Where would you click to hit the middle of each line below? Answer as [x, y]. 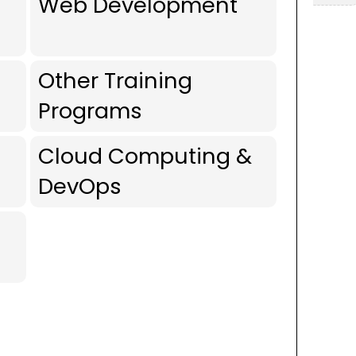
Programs [90, 111]
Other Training [115, 81]
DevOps [80, 186]
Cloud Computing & [145, 156]
